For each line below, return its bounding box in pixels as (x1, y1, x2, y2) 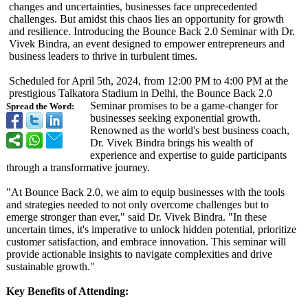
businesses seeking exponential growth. (90, 112, 261, 124)
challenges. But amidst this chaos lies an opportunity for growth (9, 13, 284, 25)
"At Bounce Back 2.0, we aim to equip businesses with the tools (6, 186, 285, 198)
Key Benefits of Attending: (6, 285, 129, 297)
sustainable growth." (6, 261, 95, 272)
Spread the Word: (6, 102, 74, 111)
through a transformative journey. (6, 162, 150, 173)
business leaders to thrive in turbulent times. (9, 50, 197, 62)
